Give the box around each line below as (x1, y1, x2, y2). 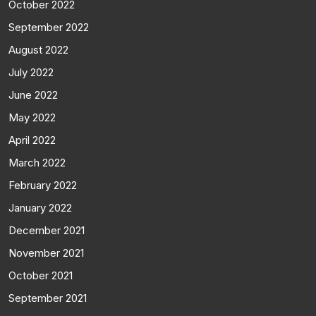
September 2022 (8, 20, 89, 34)
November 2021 (8, 245, 84, 260)
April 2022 (8, 133, 56, 147)
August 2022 (8, 42, 68, 56)
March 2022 (8, 155, 66, 169)
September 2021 (8, 291, 87, 305)
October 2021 (8, 268, 73, 282)
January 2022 (8, 200, 72, 214)
